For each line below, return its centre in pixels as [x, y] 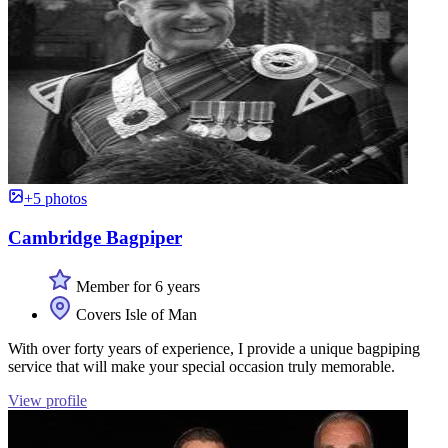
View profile [47, 400]
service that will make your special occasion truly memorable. [201, 366]
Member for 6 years [136, 286]
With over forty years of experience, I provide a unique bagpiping [214, 348]
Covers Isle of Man [134, 314]
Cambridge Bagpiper [95, 237]
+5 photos [55, 199]
